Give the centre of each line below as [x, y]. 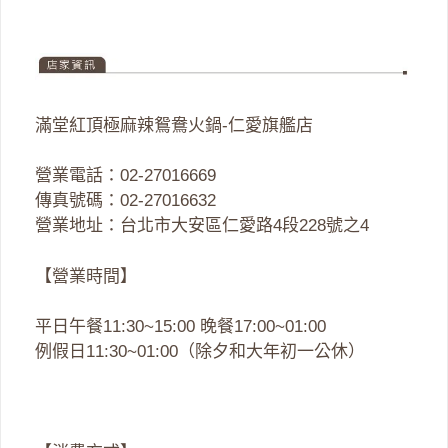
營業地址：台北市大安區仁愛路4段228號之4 [202, 226]
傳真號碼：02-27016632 [125, 201]
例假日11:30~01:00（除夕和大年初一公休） [200, 352]
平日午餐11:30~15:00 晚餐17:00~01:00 [180, 327]
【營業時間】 [86, 276]
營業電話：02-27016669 [125, 176]
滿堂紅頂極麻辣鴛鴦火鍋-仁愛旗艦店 [174, 125]
